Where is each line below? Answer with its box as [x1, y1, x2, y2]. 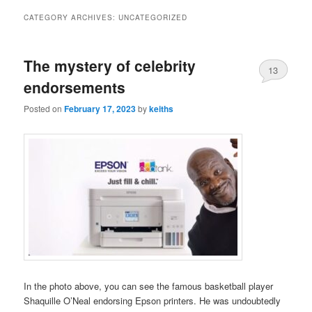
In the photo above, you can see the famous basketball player [24, 279, 274, 292]
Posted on [24, 102, 65, 115]
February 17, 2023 [64, 102, 136, 116]
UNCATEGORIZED [118, 12, 188, 22]
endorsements [24, 76, 126, 97]
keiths [149, 102, 174, 116]
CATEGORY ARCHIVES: [24, 12, 119, 22]
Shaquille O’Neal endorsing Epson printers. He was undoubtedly [24, 293, 281, 307]
